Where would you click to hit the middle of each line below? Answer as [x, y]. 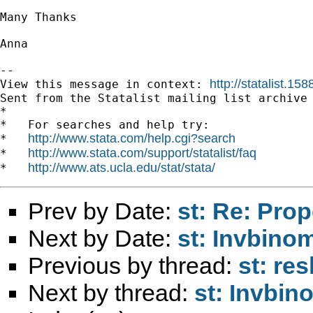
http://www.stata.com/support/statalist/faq [142, 153]
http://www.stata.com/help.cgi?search [132, 138]
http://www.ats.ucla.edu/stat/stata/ [122, 167]
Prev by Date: [103, 211]
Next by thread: [111, 292]
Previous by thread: [133, 265]
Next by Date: [103, 238]
